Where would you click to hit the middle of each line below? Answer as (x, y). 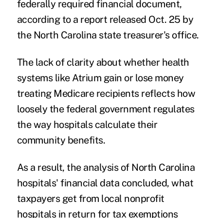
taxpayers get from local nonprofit (91, 199)
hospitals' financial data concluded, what (105, 183)
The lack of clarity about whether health (103, 63)
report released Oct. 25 (130, 20)
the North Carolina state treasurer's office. (108, 35)
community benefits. (61, 140)
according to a (49, 20)
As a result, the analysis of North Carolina (106, 168)
